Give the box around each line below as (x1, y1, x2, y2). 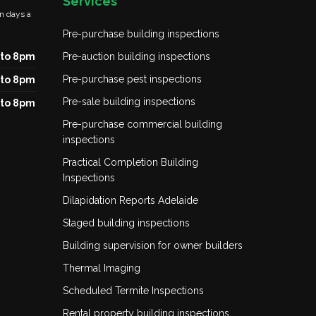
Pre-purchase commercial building (62, 119, 222, 130)
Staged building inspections (62, 217, 190, 229)
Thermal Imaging (62, 262, 140, 274)
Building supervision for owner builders (62, 240, 243, 251)
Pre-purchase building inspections (62, 28, 219, 39)
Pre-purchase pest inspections (62, 73, 202, 85)
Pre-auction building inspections (62, 51, 210, 62)
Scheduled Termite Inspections (62, 285, 204, 296)
